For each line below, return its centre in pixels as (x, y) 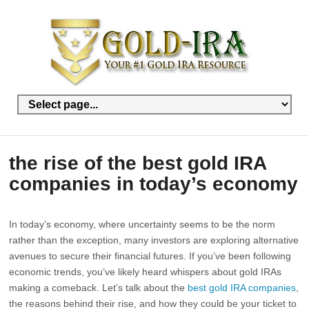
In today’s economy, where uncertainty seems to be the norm (142, 224)
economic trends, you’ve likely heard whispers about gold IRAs (146, 272)
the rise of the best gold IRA (138, 163)
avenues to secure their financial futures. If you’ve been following (150, 256)
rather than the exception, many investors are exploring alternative (154, 240)
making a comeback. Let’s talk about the (99, 288)
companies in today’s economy (154, 184)
